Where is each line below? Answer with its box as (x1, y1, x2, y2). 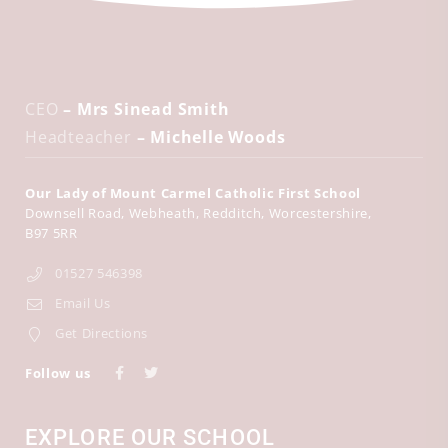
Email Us (55, 294, 111, 312)
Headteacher (25, 126, 132, 148)
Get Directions (55, 324, 149, 342)
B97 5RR (25, 224, 78, 242)
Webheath (128, 204, 196, 222)
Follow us (25, 364, 91, 382)
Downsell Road (25, 204, 122, 222)
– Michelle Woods (131, 126, 286, 148)
